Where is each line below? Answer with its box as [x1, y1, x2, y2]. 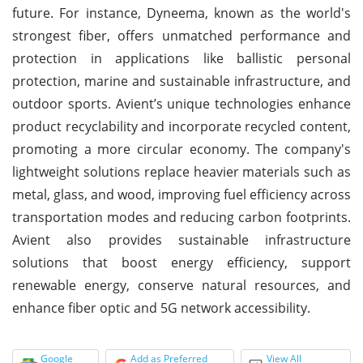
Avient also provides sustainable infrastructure [12, 230, 351, 249]
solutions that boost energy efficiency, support [12, 253, 351, 271]
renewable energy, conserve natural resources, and [12, 275, 351, 294]
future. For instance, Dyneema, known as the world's [12, 3, 351, 22]
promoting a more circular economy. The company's [12, 139, 351, 158]
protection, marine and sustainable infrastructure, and [12, 71, 351, 90]
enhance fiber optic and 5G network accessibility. [12, 298, 310, 317]
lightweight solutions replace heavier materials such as [12, 162, 351, 181]
